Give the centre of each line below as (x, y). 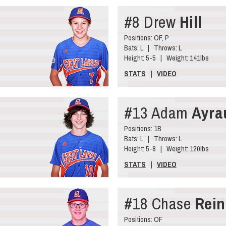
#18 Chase (159, 203)
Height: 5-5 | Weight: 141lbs (166, 58)
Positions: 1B (143, 128)
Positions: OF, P (146, 37)
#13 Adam (158, 112)
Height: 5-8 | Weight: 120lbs (166, 148)
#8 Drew (152, 22)
